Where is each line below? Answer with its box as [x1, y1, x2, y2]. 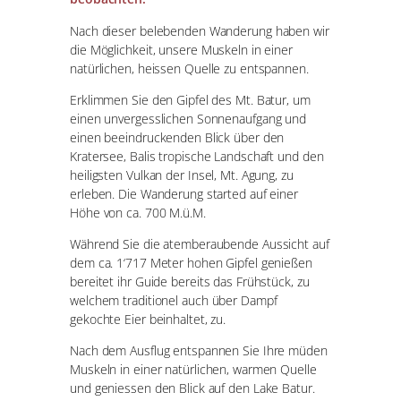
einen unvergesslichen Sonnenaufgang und [70, 109, 307, 127]
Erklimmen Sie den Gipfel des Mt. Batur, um [70, 90, 311, 108]
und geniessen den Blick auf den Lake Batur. [70, 380, 315, 397]
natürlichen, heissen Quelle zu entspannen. [70, 59, 309, 77]
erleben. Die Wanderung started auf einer [70, 184, 298, 202]
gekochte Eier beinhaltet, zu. [70, 311, 226, 328]
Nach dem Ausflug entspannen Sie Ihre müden [70, 342, 328, 360]
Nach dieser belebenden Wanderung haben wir [70, 21, 329, 39]
